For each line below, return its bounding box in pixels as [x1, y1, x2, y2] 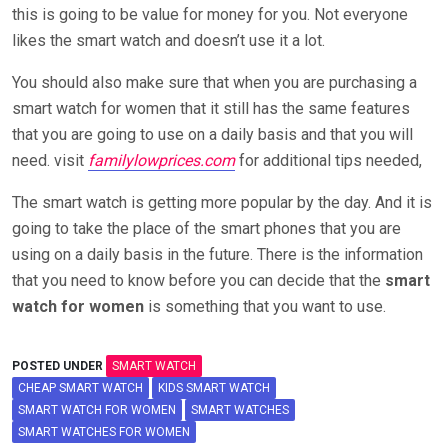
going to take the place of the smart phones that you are [12, 218, 401, 238]
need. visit [12, 150, 88, 170]
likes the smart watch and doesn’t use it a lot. [12, 30, 325, 50]
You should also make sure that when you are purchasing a [12, 72, 417, 92]
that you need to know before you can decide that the [12, 270, 385, 290]
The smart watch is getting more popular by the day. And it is [12, 192, 432, 212]
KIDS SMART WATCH [158, 380, 270, 395]
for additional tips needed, [235, 150, 422, 170]
